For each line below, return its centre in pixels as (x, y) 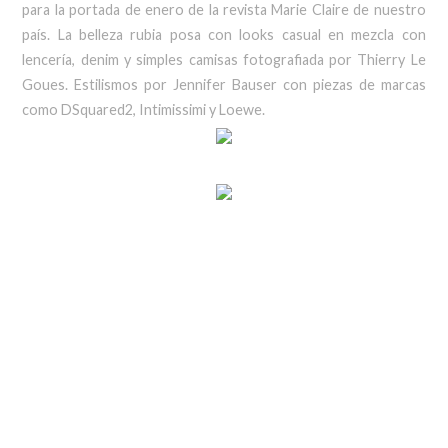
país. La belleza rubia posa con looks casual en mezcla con (224, 34)
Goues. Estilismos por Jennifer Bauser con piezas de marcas (224, 84)
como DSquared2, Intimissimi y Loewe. (145, 109)
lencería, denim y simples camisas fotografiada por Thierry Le (224, 59)
